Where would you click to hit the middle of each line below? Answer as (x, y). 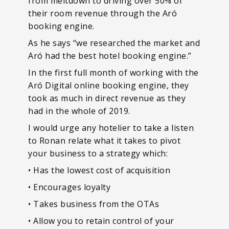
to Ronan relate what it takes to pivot (104, 141)
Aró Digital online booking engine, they (109, 85)
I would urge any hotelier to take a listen (111, 128)
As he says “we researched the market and (114, 43)
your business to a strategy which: (98, 153)
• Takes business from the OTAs (94, 204)
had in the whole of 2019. (79, 111)
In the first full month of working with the (113, 73)
